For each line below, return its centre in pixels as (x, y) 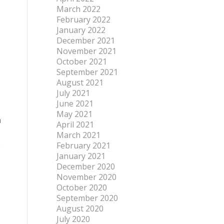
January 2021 (81, 156)
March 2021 (79, 135)
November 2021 (87, 51)
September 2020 (87, 198)
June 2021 (75, 103)
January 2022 (81, 30)
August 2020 (80, 208)
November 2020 (87, 177)
